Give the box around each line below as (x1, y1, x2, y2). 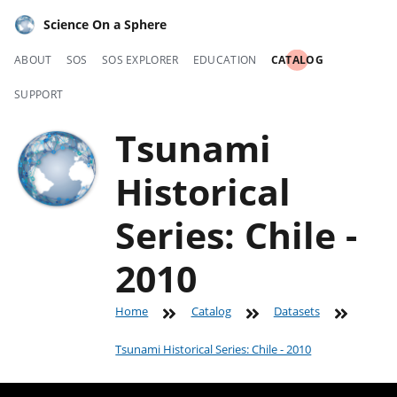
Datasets (273, 303, 320, 320)
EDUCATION (192, 52, 257, 68)
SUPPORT (14, 87, 64, 103)
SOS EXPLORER (101, 52, 179, 68)
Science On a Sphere (43, 16, 167, 34)
